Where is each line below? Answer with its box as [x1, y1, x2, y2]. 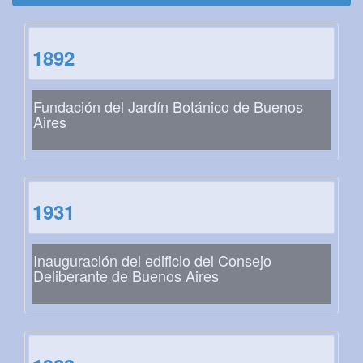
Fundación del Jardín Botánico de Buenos [33, 96, 303, 117]
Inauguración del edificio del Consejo [33, 250, 271, 271]
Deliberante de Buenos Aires [33, 265, 219, 287]
